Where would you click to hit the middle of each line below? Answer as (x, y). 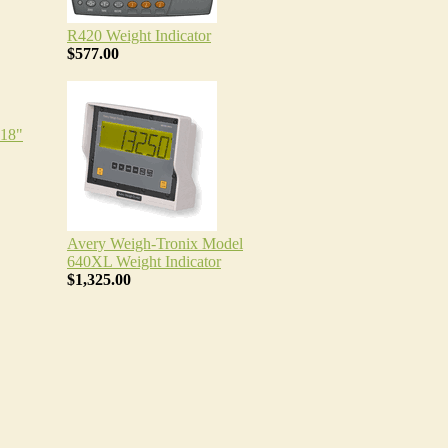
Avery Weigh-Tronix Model (155, 243)
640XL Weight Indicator (144, 261)
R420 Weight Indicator (139, 35)
